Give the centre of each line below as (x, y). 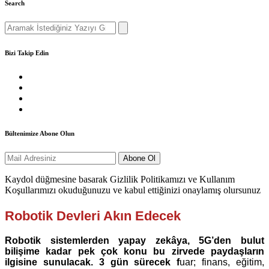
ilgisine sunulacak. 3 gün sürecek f (92, 262)
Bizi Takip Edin (27, 53)
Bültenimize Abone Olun (40, 133)
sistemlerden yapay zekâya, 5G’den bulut (157, 241)
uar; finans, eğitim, (222, 262)
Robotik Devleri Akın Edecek (93, 216)
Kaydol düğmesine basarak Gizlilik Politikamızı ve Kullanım (120, 179)
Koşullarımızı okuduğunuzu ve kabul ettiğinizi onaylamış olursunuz (133, 190)
